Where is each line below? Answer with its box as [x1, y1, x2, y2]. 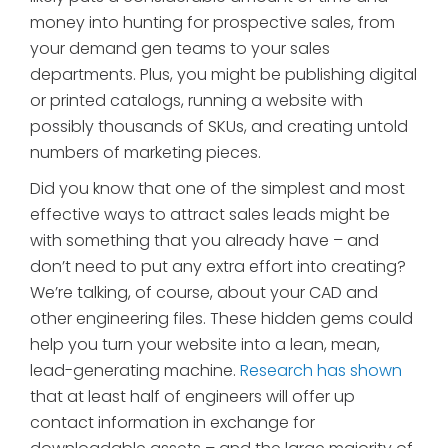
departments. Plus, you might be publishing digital [30, 63, 417, 87]
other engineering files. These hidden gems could [30, 307, 413, 331]
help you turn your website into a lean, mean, [30, 333, 380, 357]
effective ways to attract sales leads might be [30, 203, 390, 227]
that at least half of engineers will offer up [30, 385, 355, 409]
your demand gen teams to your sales [30, 37, 330, 61]
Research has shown [240, 359, 402, 383]
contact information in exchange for [30, 411, 315, 435]
